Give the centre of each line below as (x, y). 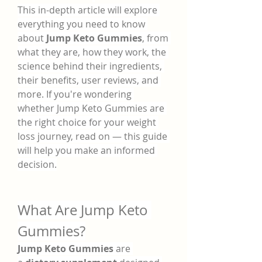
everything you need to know (81, 24)
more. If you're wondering (75, 94)
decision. (37, 164)
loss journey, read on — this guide (92, 136)
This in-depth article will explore (87, 10)
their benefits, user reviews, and (88, 80)
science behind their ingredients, (90, 66)
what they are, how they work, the (92, 52)
